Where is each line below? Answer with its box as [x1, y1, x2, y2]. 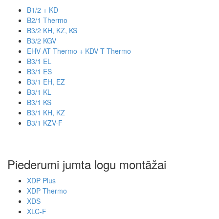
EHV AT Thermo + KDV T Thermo [27, 45, 131, 56]
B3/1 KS [27, 97, 51, 107]
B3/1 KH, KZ [27, 107, 65, 117]
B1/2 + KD [27, 4, 58, 15]
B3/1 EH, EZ [27, 76, 65, 87]
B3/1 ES [27, 66, 52, 76]
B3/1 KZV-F [27, 117, 63, 128]
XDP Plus [27, 175, 56, 185]
